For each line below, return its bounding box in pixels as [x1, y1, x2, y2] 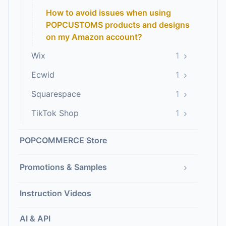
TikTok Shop [31, 107, 79, 118]
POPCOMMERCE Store [20, 135, 107, 145]
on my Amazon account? [46, 32, 142, 42]
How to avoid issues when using [46, 8, 171, 18]
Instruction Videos [20, 188, 91, 198]
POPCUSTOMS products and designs [46, 20, 190, 30]
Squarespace [31, 88, 81, 99]
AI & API [20, 213, 50, 223]
